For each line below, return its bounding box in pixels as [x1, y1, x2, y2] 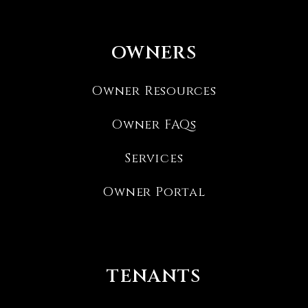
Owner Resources [91, 82, 217, 100]
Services [124, 150, 184, 167]
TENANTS [107, 265, 201, 289]
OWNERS [111, 41, 197, 65]
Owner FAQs [111, 116, 197, 133]
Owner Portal [102, 184, 206, 201]
